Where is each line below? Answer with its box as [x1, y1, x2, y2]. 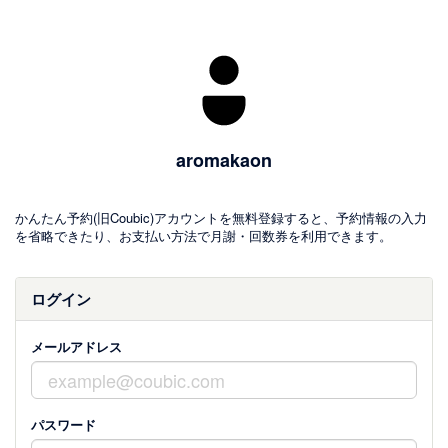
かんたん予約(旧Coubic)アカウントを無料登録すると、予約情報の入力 [15, 208, 427, 227]
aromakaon [176, 147, 272, 173]
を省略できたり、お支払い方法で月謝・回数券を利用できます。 [15, 226, 392, 245]
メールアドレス [31, 337, 122, 356]
